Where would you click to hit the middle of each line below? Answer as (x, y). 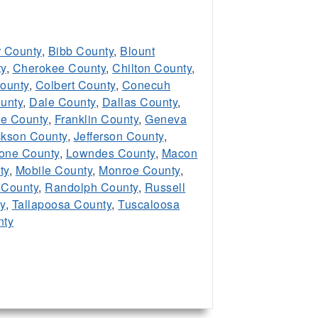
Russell (165, 187)
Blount (138, 50)
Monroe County (139, 170)
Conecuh (146, 84)
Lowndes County (110, 153)
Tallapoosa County (62, 204)
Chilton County (152, 67)
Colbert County (75, 84)
